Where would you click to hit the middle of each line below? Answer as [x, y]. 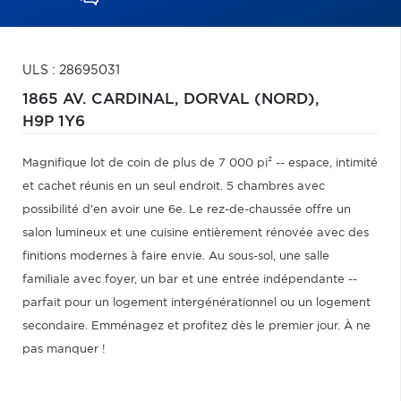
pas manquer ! [64, 350]
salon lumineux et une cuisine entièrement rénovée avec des [196, 233]
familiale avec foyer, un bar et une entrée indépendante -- [190, 280]
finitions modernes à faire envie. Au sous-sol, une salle [176, 256]
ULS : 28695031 [71, 71]
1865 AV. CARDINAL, [103, 99]
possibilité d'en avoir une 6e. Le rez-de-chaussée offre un [187, 210]
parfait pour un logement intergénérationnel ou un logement [196, 303]
